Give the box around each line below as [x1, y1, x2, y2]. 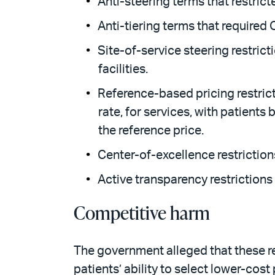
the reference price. [98, 124, 204, 137]
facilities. [98, 63, 148, 76]
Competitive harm [74, 199, 210, 225]
